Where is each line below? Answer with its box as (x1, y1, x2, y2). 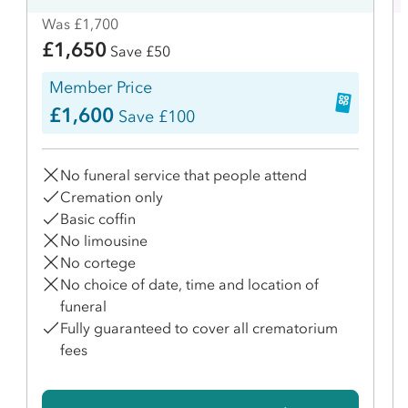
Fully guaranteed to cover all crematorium (60, 318, 338, 337)
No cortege (60, 252, 136, 271)
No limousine (60, 230, 148, 250)
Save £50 (107, 41, 170, 60)
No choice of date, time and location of (60, 274, 319, 293)
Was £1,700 (42, 14, 118, 33)
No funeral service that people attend (60, 165, 307, 184)
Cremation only (60, 187, 163, 206)
